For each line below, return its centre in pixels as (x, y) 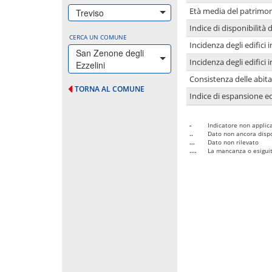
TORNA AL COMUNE (110, 89)
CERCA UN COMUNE (98, 37)
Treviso (90, 12)
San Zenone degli (110, 53)
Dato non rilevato (233, 142)
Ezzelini (90, 65)
